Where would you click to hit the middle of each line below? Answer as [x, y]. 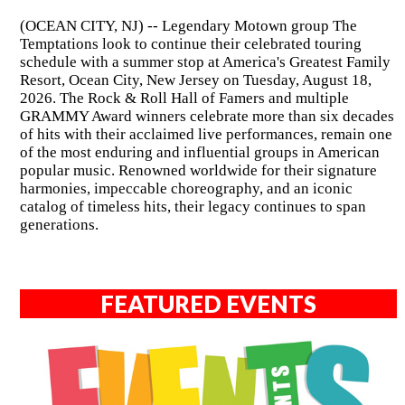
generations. [59, 225]
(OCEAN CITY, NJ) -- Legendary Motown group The [188, 26]
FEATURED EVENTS [209, 304]
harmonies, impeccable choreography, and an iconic [186, 189]
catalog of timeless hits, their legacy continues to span [193, 207]
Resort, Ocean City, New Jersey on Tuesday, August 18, [195, 80]
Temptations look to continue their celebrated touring [190, 44]
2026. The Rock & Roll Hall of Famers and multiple [184, 99]
